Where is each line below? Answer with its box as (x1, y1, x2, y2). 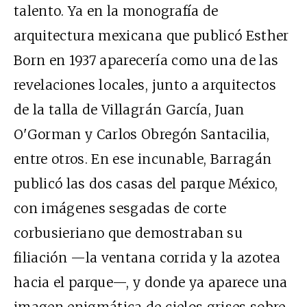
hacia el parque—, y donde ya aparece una (14, 273, 288, 291)
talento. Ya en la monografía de (14, 2, 219, 19)
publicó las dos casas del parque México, (14, 175, 278, 192)
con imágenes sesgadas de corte (14, 199, 227, 217)
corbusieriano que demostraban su (14, 224, 243, 241)
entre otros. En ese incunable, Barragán (14, 150, 272, 167)
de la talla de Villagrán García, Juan (14, 101, 245, 118)
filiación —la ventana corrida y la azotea (14, 249, 281, 266)
